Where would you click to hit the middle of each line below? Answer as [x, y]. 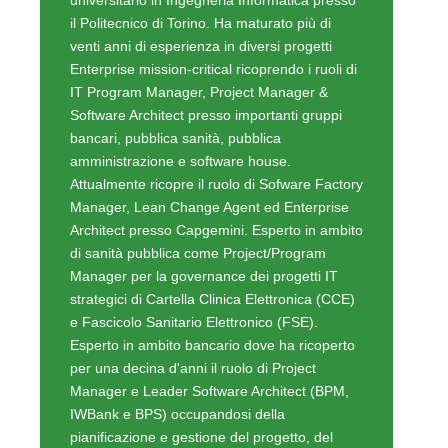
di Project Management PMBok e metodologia [215, 421]
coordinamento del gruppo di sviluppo [189, 329]
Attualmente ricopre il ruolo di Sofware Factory [216, 53]
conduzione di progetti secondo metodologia [210, 398]
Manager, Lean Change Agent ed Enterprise [209, 76]
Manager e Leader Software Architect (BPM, [209, 260]
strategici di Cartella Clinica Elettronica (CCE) [212, 168]
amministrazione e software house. [180, 30]
